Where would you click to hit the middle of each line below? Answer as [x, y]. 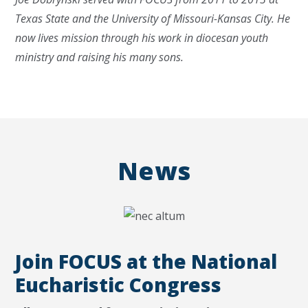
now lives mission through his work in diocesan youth [142, 37]
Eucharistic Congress [119, 284]
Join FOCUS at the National [146, 261]
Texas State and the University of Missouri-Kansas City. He [153, 18]
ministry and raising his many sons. [100, 57]
